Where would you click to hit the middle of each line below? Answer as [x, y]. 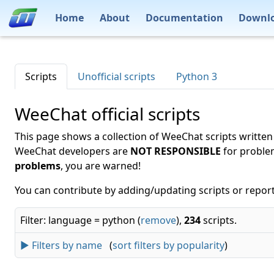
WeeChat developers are [72, 151]
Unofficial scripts [117, 76]
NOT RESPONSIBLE [176, 151]
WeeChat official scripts [107, 114]
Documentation [184, 17]
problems [38, 166]
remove [158, 220]
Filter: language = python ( [80, 220]
